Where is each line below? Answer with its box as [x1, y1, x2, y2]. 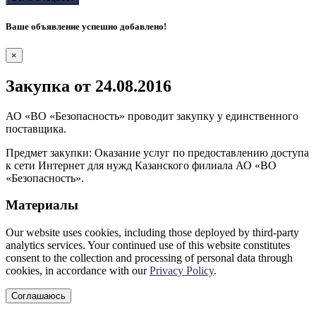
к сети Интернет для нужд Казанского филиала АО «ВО [6, 159, 276, 171]
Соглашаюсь [11, 290, 66, 301]
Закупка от [6, 76, 95, 95]
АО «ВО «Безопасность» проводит [6, 109, 176, 122]
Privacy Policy [150, 264, 214, 276]
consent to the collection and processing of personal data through [6, 251, 293, 264]
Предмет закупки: [6, 146, 95, 159]
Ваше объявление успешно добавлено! [6, 20, 166, 32]
